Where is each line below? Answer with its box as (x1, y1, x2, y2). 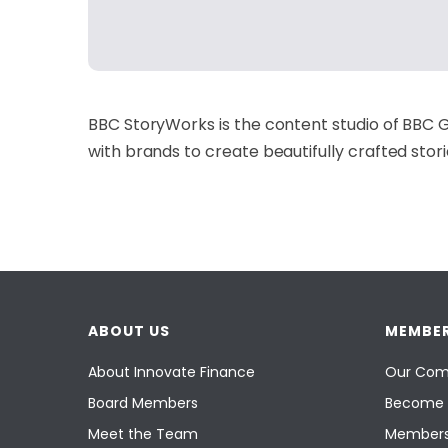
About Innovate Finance (88, 361, 255, 382)
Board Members (88, 392, 198, 413)
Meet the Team (88, 423, 198, 444)
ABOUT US (88, 320, 170, 341)
